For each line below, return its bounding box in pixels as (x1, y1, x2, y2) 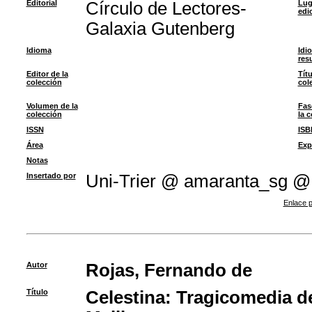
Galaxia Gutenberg (85, 19, 235, 38)
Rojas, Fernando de (85, 260, 252, 280)
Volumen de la (26, 102, 78, 110)
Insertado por (26, 171, 76, 180)
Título (26, 288, 48, 296)
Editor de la (26, 70, 68, 78)
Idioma (26, 46, 52, 54)
